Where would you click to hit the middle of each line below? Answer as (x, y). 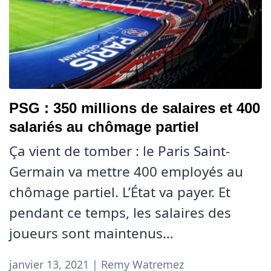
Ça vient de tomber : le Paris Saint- (119, 151)
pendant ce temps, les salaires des (120, 213)
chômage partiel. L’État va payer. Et (120, 192)
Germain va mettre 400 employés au (126, 172)
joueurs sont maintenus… (91, 233)
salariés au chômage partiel (104, 127)
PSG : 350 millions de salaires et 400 (135, 108)
